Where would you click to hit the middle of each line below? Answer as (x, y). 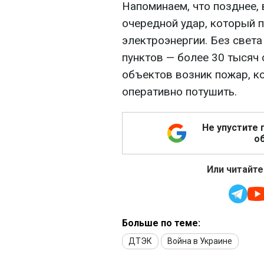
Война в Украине (200, 241)
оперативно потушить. (179, 92)
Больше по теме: (161, 223)
